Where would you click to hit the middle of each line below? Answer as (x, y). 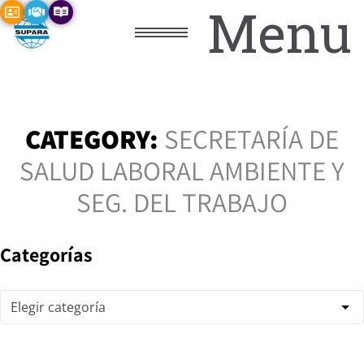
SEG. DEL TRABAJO (182, 202)
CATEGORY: (95, 139)
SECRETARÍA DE (251, 139)
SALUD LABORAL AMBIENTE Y (182, 170)
